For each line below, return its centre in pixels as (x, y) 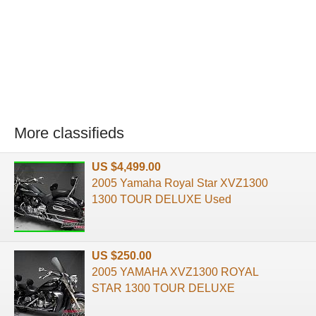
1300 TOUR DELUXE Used (162, 199)
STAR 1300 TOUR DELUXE (163, 288)
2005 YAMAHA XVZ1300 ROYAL (175, 272)
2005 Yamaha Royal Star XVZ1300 (180, 183)
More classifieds (69, 133)
